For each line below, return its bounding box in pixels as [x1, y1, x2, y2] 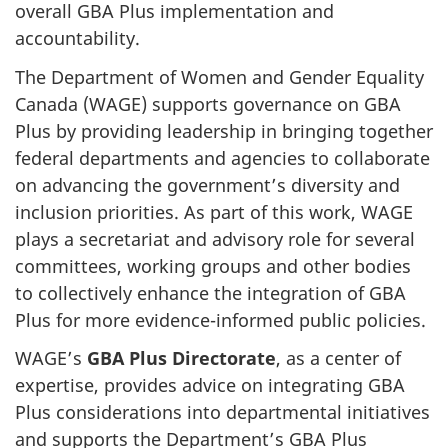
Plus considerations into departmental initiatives [15, 400, 430, 425]
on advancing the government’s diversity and [15, 172, 400, 197]
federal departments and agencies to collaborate [15, 145, 430, 170]
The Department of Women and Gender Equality [15, 64, 424, 89]
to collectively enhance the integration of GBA [15, 280, 406, 305]
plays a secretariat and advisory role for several [15, 226, 415, 251]
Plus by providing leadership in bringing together [15, 118, 433, 143]
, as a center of [276, 346, 401, 371]
